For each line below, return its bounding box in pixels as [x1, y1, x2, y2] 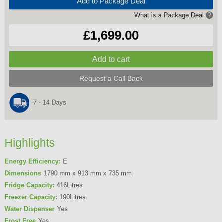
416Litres [54, 181, 83, 189]
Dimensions [4, 169, 41, 177]
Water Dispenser [4, 205, 55, 213]
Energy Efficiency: [4, 157, 60, 165]
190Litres [57, 193, 86, 201]
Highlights [4, 136, 55, 150]
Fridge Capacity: [4, 181, 55, 189]
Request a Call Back [79, 74, 143, 82]
